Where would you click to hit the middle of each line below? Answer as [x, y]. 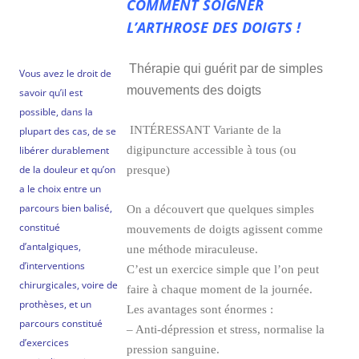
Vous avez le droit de [65, 74]
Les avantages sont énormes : [200, 310]
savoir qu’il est [51, 93]
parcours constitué [61, 324]
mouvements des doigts [194, 91]
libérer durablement [64, 151]
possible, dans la [56, 112]
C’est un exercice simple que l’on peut [223, 270]
